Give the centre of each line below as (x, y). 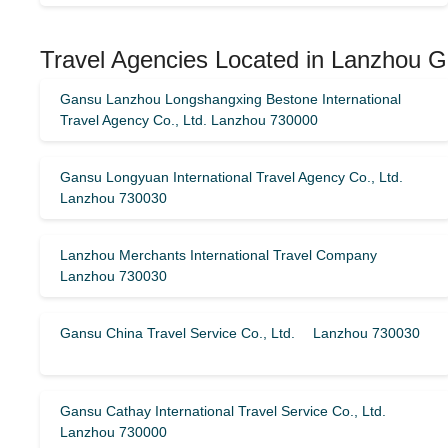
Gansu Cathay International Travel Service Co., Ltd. (223, 411)
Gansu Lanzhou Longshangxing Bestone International (230, 99)
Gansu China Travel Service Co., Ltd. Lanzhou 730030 (240, 333)
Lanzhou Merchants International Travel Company (225, 255)
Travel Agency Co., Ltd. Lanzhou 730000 (189, 120)
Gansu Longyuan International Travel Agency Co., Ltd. (231, 177)
